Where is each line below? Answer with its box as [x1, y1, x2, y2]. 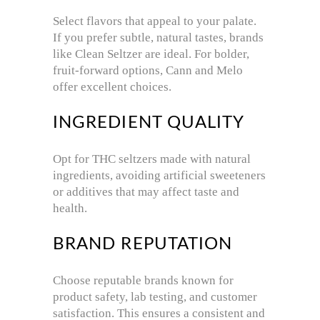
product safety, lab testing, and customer [53, 290, 257, 304]
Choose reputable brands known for [53, 274, 234, 288]
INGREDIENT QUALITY [53, 114, 245, 132]
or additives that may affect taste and [53, 185, 239, 199]
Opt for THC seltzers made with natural [53, 152, 251, 166]
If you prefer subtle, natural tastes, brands [53, 31, 264, 45]
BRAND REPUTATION [53, 236, 233, 254]
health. [53, 201, 87, 216]
